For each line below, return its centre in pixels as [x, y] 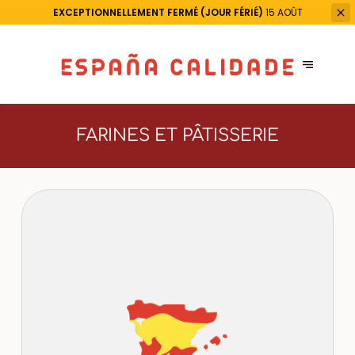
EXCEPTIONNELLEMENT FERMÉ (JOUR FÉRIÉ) [158, 13]
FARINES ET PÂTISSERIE [177, 135]
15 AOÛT [282, 13]
